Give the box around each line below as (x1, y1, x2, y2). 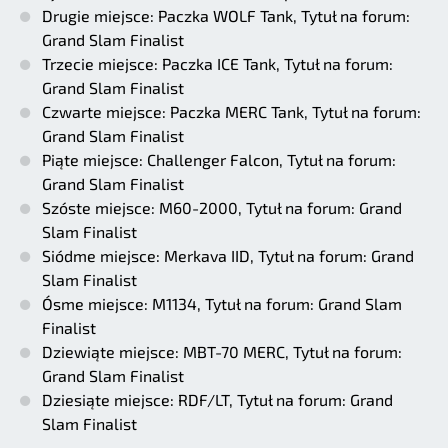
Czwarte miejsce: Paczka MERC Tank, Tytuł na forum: (42, 101, 421, 121)
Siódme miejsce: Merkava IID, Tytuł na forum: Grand (42, 245, 414, 265)
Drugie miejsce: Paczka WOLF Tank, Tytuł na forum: (42, 5, 410, 25)
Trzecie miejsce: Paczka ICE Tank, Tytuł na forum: (42, 53, 393, 73)
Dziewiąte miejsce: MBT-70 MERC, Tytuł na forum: (42, 341, 402, 361)
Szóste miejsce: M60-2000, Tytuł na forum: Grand (42, 197, 402, 217)
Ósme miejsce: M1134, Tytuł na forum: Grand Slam (42, 293, 402, 313)
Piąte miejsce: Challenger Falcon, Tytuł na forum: (42, 149, 396, 169)
